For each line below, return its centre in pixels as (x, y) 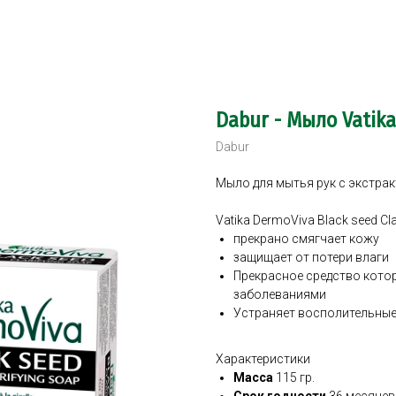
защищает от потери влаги (311, 257)
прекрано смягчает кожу (306, 239)
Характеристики (263, 359)
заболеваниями (280, 294)
